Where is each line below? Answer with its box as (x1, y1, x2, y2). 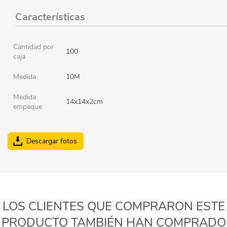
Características (15, 10, 85, 24)
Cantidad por (13, 42, 54, 52)
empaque (13, 101, 42, 111)
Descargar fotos (26, 136, 77, 146)
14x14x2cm (66, 96, 103, 106)
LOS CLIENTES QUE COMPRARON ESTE (2, 198, 225, 214)
